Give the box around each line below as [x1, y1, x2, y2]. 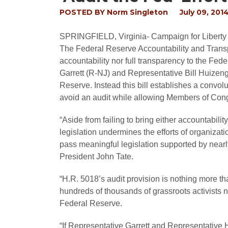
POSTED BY [60, 8, 107, 17]
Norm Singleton [107, 8, 168, 17]
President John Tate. [60, 152, 133, 161]
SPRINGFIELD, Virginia [60, 32, 147, 41]
